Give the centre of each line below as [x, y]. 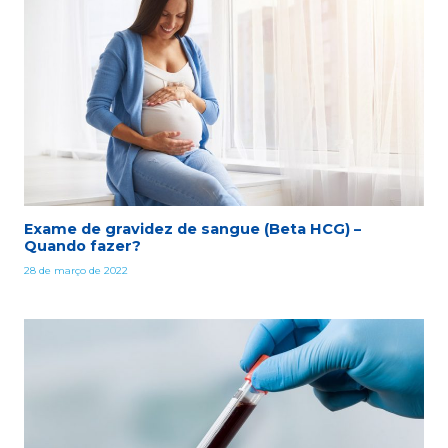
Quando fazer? [82, 246]
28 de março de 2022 [75, 270]
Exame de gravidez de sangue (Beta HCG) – [192, 229]
